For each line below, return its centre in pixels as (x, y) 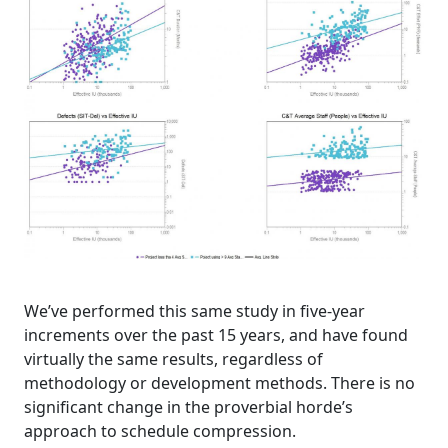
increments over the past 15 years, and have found (216, 334)
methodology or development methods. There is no (219, 382)
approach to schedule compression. (160, 430)
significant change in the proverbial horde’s (188, 406)
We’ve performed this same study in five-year (194, 310)
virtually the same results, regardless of (173, 358)
